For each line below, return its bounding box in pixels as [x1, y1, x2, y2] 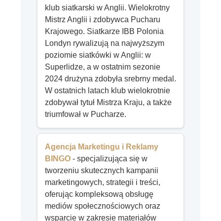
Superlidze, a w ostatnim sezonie [45, 62, 160, 71]
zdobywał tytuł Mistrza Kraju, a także [45, 98, 172, 107]
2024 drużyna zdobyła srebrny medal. [45, 74, 176, 83]
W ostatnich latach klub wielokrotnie [45, 86, 170, 95]
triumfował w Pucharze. [45, 110, 126, 118]
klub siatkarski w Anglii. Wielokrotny [45, 3, 170, 12]
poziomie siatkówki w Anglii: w [45, 50, 151, 59]
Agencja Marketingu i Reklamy [45, 142, 158, 151]
